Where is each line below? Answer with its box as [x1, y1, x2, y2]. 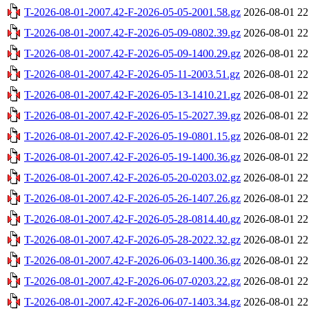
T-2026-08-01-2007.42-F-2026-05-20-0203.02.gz [24, 171, 241, 183]
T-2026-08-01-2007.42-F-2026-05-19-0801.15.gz [24, 130, 241, 142]
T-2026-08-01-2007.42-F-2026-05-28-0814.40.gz [24, 212, 241, 225]
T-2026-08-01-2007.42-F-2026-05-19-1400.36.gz [24, 150, 241, 163]
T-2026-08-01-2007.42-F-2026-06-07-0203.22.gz [24, 275, 241, 287]
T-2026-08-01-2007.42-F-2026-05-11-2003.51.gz [24, 68, 240, 80]
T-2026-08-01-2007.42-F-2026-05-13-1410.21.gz [24, 88, 241, 101]
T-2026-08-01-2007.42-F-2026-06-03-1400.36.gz [24, 254, 241, 266]
